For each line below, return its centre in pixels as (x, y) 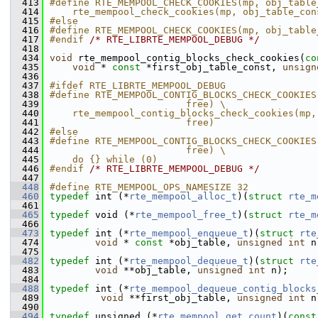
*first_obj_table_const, (212, 67)
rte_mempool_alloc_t (183, 196)
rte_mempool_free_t (186, 215)
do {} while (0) (104, 159)
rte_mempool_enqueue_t (189, 233)
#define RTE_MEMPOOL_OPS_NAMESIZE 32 (152, 187)
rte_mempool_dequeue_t (189, 261)
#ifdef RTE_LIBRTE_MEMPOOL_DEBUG (138, 86)
